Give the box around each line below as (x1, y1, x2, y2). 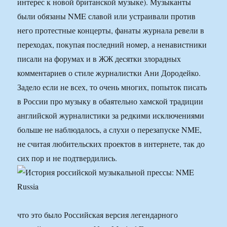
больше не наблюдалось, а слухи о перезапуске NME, (17, 124, 202, 135)
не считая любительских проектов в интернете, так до (17, 138, 205, 149)
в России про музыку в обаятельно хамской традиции (17, 96, 204, 107)
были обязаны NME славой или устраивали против (17, 11, 196, 22)
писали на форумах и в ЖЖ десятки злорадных (17, 53, 181, 64)
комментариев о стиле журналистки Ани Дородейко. (17, 67, 201, 79)
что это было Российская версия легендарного (17, 209, 178, 220)
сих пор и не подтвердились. (17, 153, 118, 164)
